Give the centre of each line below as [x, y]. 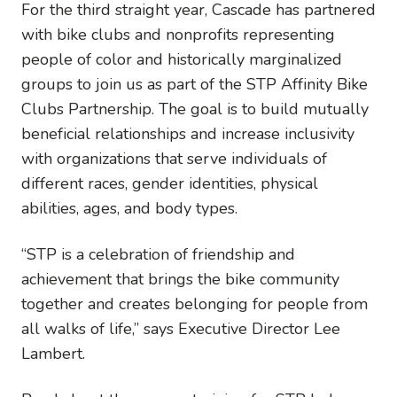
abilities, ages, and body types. [132, 208]
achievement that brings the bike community [180, 279]
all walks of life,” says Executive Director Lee [181, 328]
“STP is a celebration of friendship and [158, 254]
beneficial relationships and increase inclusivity [188, 133]
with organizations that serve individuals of [174, 158]
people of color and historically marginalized [182, 59]
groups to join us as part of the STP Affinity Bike [195, 84]
